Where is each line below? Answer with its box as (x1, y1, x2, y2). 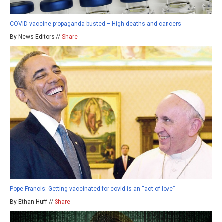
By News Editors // (10, 33, 62, 41)
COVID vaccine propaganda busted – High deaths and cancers (10, 20, 181, 28)
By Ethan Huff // (10, 198, 55, 206)
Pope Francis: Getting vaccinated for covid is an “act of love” (10, 185, 175, 193)
